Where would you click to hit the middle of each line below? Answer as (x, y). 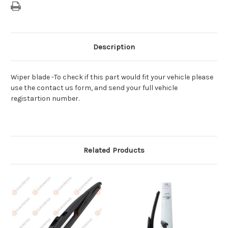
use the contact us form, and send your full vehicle (94, 88)
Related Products (114, 150)
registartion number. (45, 99)
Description (114, 47)
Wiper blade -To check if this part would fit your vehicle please (112, 77)
